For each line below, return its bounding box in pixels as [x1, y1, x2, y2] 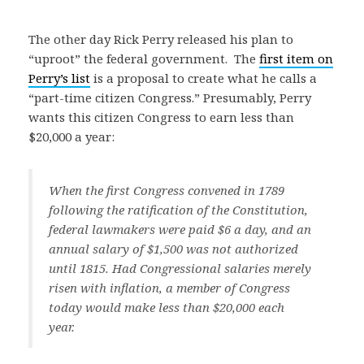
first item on [259, 50, 333, 67]
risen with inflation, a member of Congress [49, 279, 290, 296]
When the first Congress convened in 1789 [49, 182, 284, 198]
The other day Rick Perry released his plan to [28, 31, 293, 47]
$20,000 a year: [28, 128, 115, 145]
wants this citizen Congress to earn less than [28, 109, 294, 125]
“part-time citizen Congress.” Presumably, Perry [28, 89, 311, 106]
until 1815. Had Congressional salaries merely [49, 260, 311, 276]
